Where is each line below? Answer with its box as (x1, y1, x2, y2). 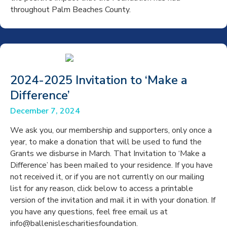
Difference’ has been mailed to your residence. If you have (10, 160, 213, 171)
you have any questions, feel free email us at (10, 206, 168, 217)
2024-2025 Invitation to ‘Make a (10, 72, 187, 88)
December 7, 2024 (10, 105, 80, 117)
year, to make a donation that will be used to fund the (10, 136, 202, 147)
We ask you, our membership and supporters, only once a (10, 125, 212, 136)
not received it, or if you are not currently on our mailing (10, 171, 204, 182)
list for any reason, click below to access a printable (10, 183, 193, 194)
